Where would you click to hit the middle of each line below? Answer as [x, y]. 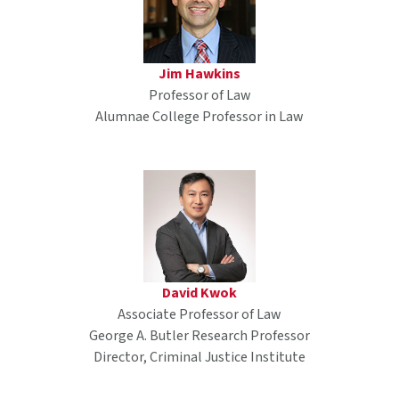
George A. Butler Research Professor [199, 336]
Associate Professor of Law [199, 315]
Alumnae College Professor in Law [199, 117]
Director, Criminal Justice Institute [199, 358]
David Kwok [199, 293]
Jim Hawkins [199, 74]
